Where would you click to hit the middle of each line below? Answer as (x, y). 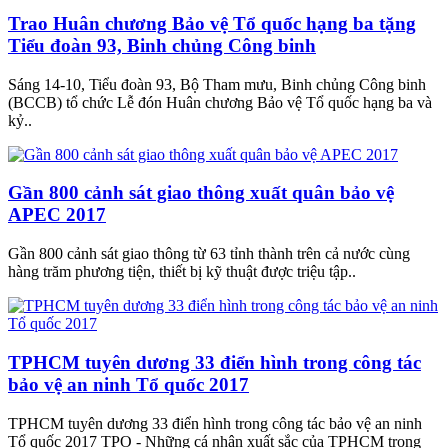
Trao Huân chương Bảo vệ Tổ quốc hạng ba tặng (212, 23)
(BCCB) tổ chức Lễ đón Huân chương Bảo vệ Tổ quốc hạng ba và (220, 102)
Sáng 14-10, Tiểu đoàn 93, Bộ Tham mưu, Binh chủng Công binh (217, 84)
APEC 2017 (57, 215)
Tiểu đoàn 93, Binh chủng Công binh (162, 45)
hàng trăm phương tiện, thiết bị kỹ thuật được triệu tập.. (182, 272)
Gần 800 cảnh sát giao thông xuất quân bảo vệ (201, 193)
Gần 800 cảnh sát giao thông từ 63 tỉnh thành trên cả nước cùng (209, 254)
